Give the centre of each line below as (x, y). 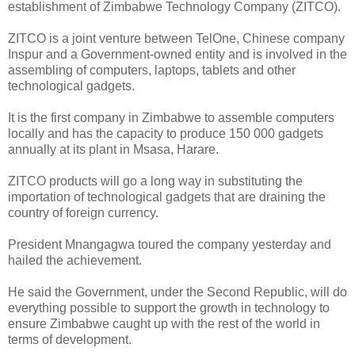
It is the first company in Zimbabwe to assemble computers (171, 117)
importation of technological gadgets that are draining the (167, 197)
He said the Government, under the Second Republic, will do (177, 292)
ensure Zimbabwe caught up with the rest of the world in (164, 323)
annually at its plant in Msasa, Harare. (113, 149)
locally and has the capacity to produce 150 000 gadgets (166, 133)
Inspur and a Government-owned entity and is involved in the (177, 54)
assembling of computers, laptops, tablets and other (152, 70)
